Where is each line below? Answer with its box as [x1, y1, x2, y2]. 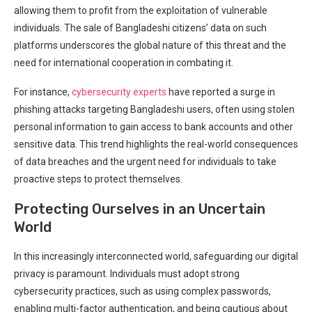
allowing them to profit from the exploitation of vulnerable [14, 4, 267, 16]
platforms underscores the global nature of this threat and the [14, 39, 286, 51]
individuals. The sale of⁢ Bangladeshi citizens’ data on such [14, 22, 267, 33]
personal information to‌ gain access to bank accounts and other [14, 120, 293, 132]
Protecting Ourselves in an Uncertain [14, 200, 265, 217]
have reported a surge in [166, 86, 275, 97]
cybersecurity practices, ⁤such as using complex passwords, [14, 285, 271, 297]
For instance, [14, 86, 72, 97]
